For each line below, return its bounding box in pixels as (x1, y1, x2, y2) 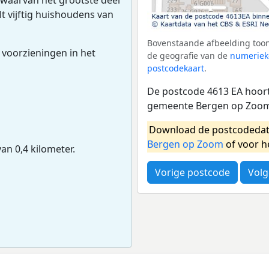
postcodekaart (147, 62, 204, 74)
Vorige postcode (155, 165, 230, 179)
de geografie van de (147, 49, 230, 61)
